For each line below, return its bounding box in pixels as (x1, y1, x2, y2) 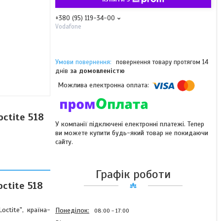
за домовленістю (70, 67, 125, 75)
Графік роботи (96, 167, 171, 182)
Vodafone (55, 23, 81, 31)
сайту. (55, 138, 73, 146)
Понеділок (55, 206, 88, 215)
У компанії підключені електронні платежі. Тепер (55, 120, 204, 128)
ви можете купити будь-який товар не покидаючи (55, 129, 208, 137)
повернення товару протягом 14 (116, 58, 208, 66)
